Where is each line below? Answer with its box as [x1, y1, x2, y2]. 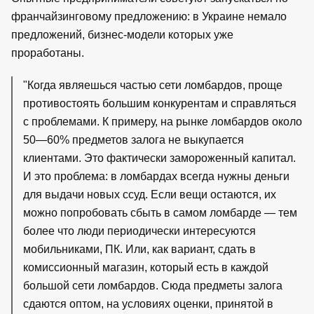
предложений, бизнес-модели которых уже [11, 28, 233, 41]
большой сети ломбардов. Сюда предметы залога [23, 279, 282, 292]
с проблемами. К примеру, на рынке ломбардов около [23, 115, 302, 128]
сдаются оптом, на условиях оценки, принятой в [23, 297, 273, 310]
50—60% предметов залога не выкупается [23, 133, 244, 146]
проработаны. [11, 46, 84, 59]
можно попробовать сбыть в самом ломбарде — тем [23, 206, 297, 219]
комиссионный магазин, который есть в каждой [23, 261, 268, 273]
